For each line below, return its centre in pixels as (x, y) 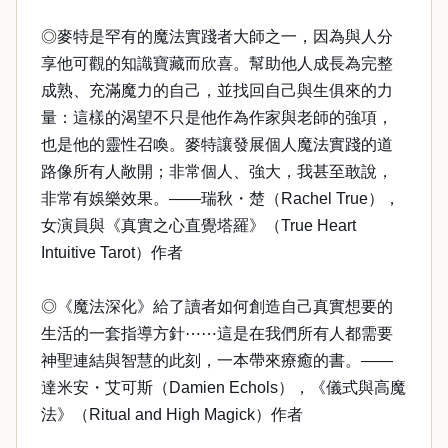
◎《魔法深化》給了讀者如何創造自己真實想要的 (217, 306)
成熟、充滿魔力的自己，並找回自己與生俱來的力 (217, 90)
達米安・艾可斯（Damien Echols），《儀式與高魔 (223, 387)
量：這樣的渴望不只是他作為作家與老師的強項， (217, 117)
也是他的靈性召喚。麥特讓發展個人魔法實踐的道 (217, 144)
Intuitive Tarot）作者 (112, 252)
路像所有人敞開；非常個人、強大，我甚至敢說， (217, 171)
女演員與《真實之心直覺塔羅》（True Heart (198, 225)
